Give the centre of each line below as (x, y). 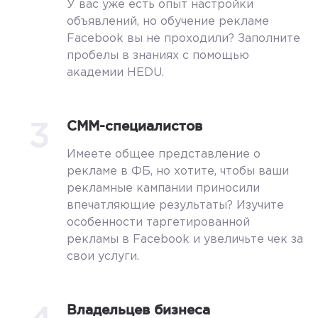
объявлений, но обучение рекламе (168, 22)
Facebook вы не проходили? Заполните (183, 39)
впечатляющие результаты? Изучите (175, 205)
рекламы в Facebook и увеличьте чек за (185, 240)
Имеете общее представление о (164, 154)
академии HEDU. (115, 73)
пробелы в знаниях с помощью (158, 56)
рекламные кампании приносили (163, 188)
